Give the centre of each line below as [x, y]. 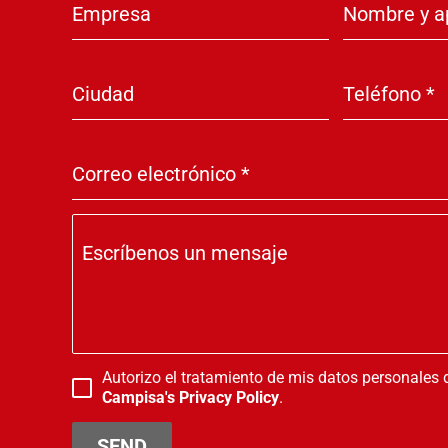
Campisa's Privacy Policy [191, 398]
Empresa [112, 14]
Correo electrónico [157, 174]
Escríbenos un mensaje [185, 253]
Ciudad [103, 94]
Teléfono [384, 94]
